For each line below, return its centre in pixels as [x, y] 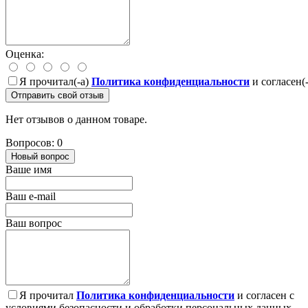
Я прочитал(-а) [55, 82]
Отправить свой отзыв [57, 96]
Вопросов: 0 [34, 143]
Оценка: [25, 54]
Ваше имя [29, 170]
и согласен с [264, 296]
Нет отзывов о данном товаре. [76, 120]
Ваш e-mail [31, 197]
